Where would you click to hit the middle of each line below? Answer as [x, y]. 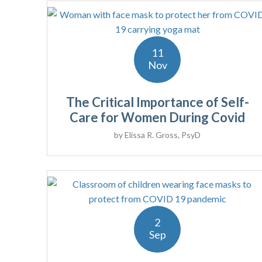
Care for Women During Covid [158, 118]
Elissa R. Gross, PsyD [163, 135]
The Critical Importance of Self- [157, 102]
